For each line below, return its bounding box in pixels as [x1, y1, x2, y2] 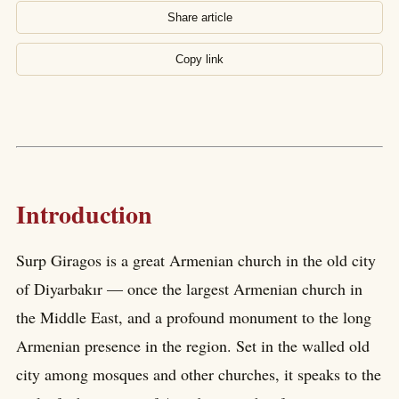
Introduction [16, 195, 152, 232]
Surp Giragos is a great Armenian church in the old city [16, 249, 376, 272]
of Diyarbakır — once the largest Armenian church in [16, 278, 362, 300]
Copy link [175, 53, 224, 66]
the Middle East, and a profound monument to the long [16, 306, 371, 329]
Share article [167, 11, 232, 24]
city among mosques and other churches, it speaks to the [16, 363, 381, 386]
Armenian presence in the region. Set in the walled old [16, 335, 370, 357]
